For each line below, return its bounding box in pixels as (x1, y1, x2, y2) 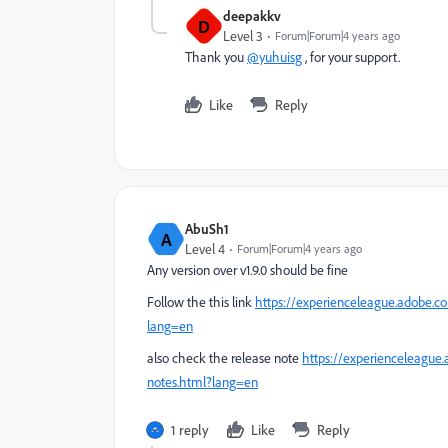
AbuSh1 (185, 220, 229, 237)
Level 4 (185, 240, 225, 258)
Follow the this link (147, 293, 255, 311)
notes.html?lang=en (147, 373, 258, 391)
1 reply (171, 421, 209, 438)
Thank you (185, 48, 247, 66)
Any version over (147, 261, 240, 279)
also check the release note (147, 349, 302, 367)
